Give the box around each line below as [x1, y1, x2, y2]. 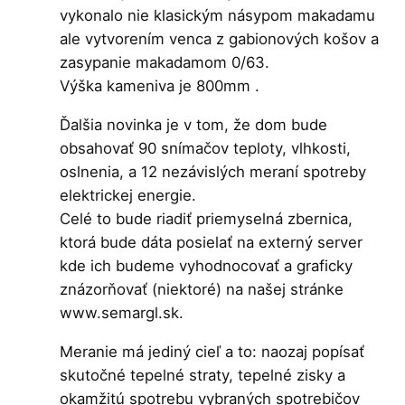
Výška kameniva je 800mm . [60, 77, 260, 96]
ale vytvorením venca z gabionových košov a [60, 30, 380, 49]
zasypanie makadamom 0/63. [60, 53, 270, 72]
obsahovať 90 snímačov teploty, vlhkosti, [60, 138, 352, 157]
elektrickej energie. [60, 185, 197, 204]
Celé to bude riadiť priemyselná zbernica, [60, 209, 353, 228]
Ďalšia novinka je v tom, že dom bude [60, 115, 328, 134]
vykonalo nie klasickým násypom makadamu [60, 6, 376, 25]
